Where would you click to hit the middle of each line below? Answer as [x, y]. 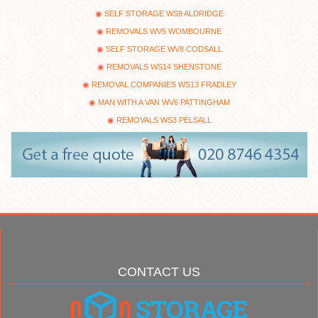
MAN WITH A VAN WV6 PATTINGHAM [164, 102]
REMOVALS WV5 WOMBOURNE [164, 31]
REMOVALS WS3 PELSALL [164, 120]
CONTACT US [159, 272]
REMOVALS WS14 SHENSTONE [164, 66]
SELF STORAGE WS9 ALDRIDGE [164, 13]
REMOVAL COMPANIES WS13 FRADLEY [164, 84]
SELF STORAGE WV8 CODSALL [164, 49]
